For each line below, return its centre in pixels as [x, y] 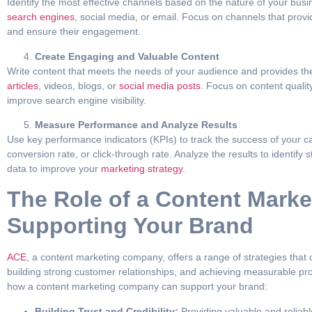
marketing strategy [140, 169]
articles [23, 85]
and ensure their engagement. [74, 32]
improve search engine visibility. [77, 100]
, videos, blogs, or [77, 85]
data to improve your [53, 169]
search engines [41, 17]
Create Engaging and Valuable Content [127, 56]
